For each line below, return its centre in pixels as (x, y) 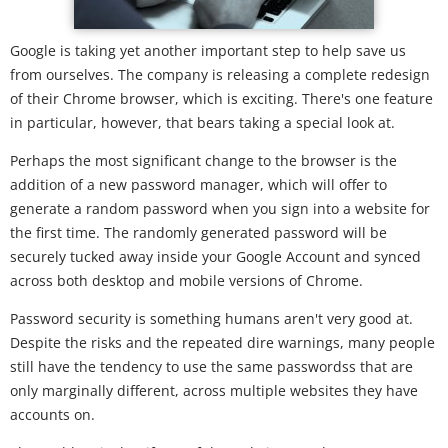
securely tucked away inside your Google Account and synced (215, 256)
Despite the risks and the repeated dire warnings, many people (222, 342)
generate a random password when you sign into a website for (220, 208)
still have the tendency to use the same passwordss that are (211, 366)
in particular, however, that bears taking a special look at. (202, 122)
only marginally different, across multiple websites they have (214, 390)
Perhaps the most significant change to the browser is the (203, 160)
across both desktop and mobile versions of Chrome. (186, 280)
